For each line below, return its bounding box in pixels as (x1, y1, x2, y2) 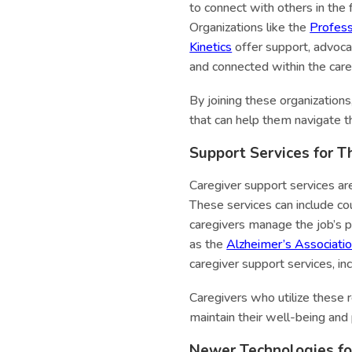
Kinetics (189, 38, 233, 57)
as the (189, 236, 227, 254)
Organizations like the (189, 19, 310, 37)
